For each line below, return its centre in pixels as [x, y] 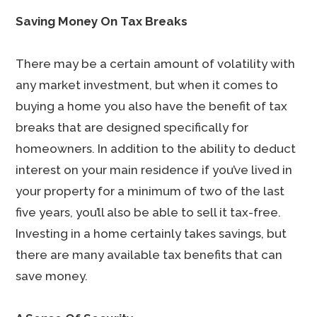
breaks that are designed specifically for [132, 127]
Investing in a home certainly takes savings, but [151, 234]
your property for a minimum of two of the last [150, 191]
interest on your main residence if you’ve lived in [154, 170]
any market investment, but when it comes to [147, 85]
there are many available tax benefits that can [149, 255]
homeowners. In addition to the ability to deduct [156, 149]
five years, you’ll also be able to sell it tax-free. [149, 212]
